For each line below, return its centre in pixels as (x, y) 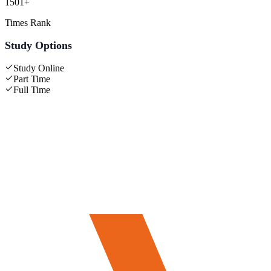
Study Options (38, 45)
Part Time (32, 79)
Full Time (32, 90)
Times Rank (28, 22)
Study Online (39, 68)
